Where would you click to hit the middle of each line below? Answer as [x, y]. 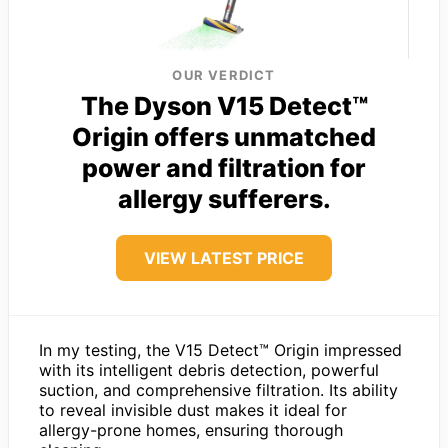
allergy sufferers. [224, 198]
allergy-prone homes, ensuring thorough [191, 429]
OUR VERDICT [224, 74]
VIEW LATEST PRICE [224, 257]
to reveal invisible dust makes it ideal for [193, 409]
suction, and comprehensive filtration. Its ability [218, 389]
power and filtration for [224, 167]
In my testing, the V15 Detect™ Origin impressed [220, 349]
